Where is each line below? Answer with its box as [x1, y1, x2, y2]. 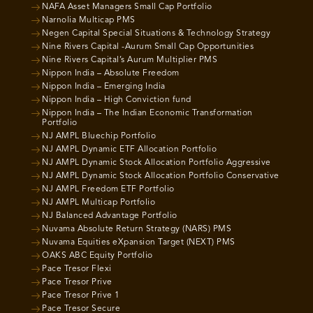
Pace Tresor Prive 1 [42, 291, 120, 300]
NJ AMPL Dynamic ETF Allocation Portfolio [42, 145, 217, 154]
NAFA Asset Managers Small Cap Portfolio [42, 2, 212, 11]
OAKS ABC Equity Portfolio [42, 251, 153, 260]
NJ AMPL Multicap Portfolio [42, 198, 155, 207]
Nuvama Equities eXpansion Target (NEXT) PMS [42, 238, 235, 247]
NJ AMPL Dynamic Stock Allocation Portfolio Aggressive [42, 158, 271, 167]
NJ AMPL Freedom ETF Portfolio [42, 184, 175, 194]
